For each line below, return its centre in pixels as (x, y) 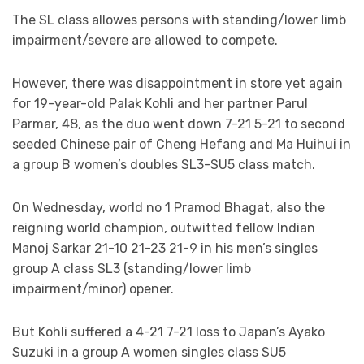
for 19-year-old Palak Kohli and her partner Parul (160, 104)
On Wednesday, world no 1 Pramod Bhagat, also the (169, 208)
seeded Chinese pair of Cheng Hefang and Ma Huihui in (182, 145)
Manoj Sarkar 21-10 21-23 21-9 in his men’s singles (165, 249)
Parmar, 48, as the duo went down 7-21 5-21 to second (179, 124)
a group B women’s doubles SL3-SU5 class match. (164, 165)
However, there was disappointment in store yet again (178, 84)
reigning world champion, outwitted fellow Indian (164, 228)
